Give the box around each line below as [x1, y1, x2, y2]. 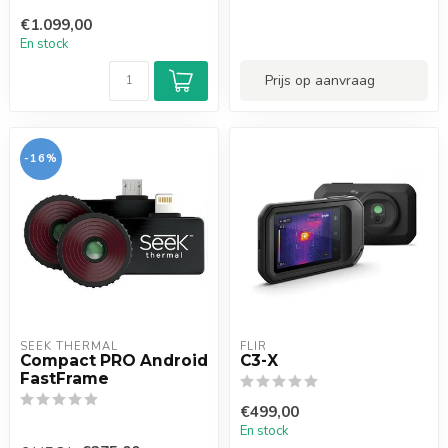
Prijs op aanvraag [265, 71, 375, 90]
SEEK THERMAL [20, 339, 118, 354]
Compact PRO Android [20, 351, 208, 370]
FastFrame [20, 369, 109, 388]
